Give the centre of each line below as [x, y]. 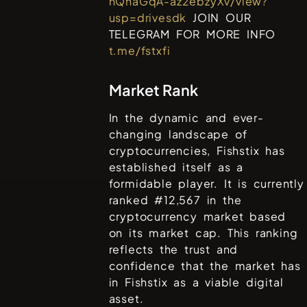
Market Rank [153, 90]
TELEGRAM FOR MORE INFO [192, 34]
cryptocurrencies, [163, 151]
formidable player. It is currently [206, 184]
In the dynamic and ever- [186, 118]
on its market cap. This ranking [203, 233]
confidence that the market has [205, 266]
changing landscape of [178, 134]
